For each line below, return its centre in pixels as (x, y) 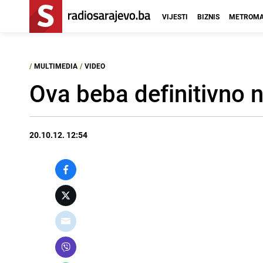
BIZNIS (208, 16)
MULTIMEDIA (56, 66)
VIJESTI (175, 16)
